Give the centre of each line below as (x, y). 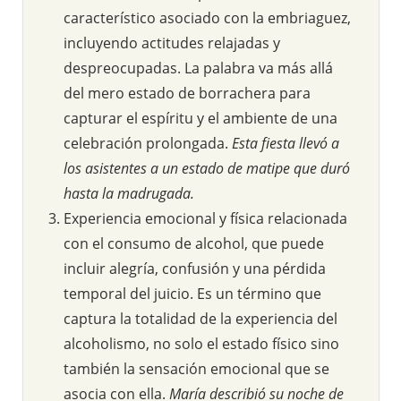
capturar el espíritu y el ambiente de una (200, 118)
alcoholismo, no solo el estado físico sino (201, 343)
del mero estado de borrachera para (187, 93)
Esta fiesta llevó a (286, 143)
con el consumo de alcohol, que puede (194, 243)
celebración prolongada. (148, 143)
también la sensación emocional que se (196, 368)
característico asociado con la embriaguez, (207, 17)
